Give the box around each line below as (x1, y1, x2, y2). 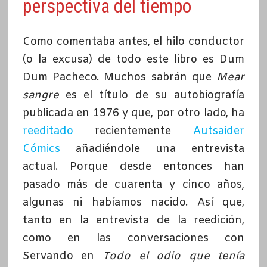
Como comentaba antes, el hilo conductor (22, 35, 245, 49)
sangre (22, 88, 59, 103)
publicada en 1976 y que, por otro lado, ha (22, 106, 245, 121)
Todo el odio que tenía (102, 249, 245, 264)
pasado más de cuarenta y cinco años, (22, 178, 245, 193)
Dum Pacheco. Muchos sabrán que (22, 70, 217, 85)
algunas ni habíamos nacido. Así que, (22, 195, 245, 210)
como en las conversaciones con (22, 231, 245, 246)
